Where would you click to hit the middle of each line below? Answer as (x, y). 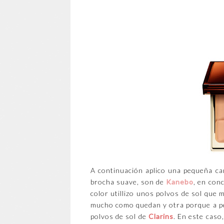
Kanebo (180, 182)
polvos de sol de (119, 216)
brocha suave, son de (128, 182)
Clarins (161, 216)
